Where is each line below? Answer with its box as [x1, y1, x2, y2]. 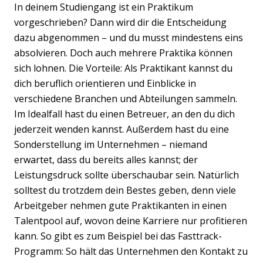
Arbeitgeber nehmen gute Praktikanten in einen [14, 198, 227, 212]
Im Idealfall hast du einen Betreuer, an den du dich [14, 107, 235, 120]
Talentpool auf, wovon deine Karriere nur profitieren [14, 214, 247, 227]
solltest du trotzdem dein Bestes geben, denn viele [14, 183, 236, 197]
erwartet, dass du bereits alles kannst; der [14, 153, 198, 166]
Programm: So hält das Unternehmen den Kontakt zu [14, 244, 248, 258]
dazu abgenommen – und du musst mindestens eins [14, 31, 243, 44]
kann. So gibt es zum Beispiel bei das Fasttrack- [14, 229, 222, 242]
